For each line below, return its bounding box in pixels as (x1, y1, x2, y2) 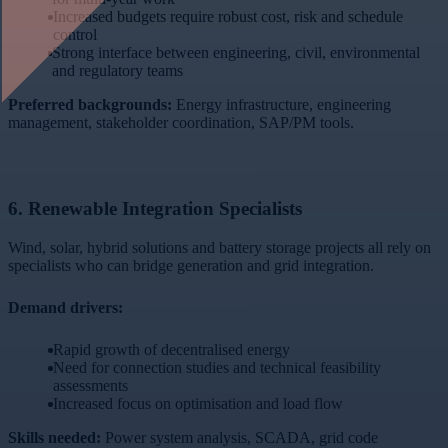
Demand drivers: (8, 298, 123, 316)
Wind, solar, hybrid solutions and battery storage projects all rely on (8, 238, 431, 256)
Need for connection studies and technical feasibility (52, 358, 381, 376)
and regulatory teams (51, 62, 183, 80)
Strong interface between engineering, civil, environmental (51, 44, 420, 62)
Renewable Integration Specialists (28, 198, 302, 220)
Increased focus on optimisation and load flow (53, 394, 343, 412)
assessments (52, 376, 128, 394)
